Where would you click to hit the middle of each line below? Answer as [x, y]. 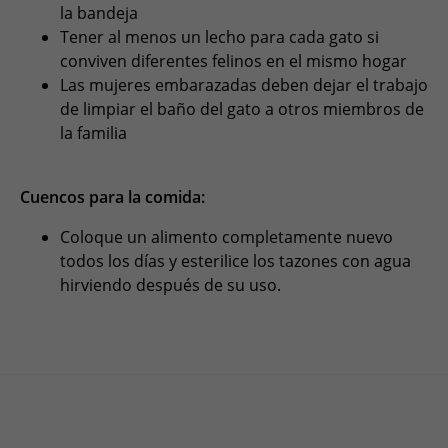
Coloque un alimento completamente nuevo [226, 237]
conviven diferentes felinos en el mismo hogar [233, 61]
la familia [93, 133]
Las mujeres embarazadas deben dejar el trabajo [244, 85]
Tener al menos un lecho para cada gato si [219, 37]
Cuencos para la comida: [112, 197]
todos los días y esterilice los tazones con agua [235, 261]
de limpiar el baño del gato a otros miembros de [242, 109]
